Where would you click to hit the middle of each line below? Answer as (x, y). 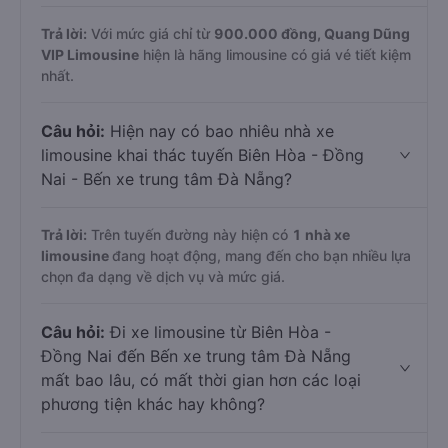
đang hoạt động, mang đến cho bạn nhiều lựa (261, 255)
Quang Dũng (367, 33)
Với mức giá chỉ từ (150, 33)
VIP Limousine (90, 54)
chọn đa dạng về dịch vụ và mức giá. (163, 276)
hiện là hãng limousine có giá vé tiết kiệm (275, 54)
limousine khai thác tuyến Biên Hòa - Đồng (202, 155)
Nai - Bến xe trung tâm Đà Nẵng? (166, 179)
